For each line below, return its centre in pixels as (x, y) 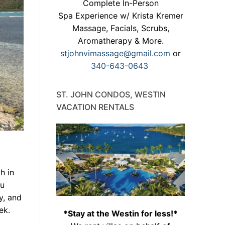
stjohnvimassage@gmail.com (115, 53)
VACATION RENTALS (95, 107)
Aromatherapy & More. (121, 41)
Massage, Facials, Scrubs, (121, 28)
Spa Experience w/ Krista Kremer (121, 16)
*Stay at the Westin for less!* (121, 214)
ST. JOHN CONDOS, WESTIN (111, 95)
